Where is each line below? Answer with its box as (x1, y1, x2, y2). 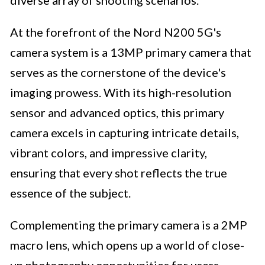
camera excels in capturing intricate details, (10, 125, 239, 140)
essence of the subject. (10, 186, 131, 201)
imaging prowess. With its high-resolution (10, 85, 231, 100)
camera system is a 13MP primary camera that (10, 45, 251, 60)
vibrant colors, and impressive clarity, (10, 146, 207, 160)
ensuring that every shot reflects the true (10, 166, 227, 180)
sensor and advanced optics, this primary (10, 105, 224, 120)
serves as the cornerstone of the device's (10, 65, 226, 80)
